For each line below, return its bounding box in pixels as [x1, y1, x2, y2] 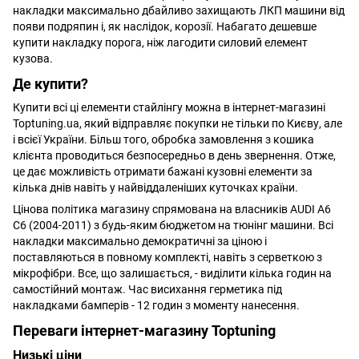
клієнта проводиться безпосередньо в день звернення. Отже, [13, 148, 336, 162]
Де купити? [13, 75, 88, 93]
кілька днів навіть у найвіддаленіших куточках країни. [13, 180, 298, 194]
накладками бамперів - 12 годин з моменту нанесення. [13, 298, 300, 312]
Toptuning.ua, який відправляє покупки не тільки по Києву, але [13, 116, 342, 130]
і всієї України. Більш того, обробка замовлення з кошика [13, 132, 314, 146]
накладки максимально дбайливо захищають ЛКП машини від [13, 4, 345, 18]
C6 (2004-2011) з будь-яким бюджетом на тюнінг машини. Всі [13, 218, 333, 232]
